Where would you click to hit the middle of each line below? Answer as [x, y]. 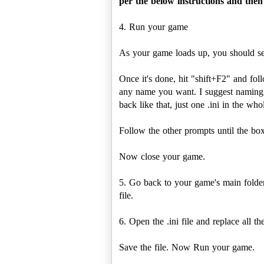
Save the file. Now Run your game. [187, 247]
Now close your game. [162, 156]
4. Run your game [154, 27]
